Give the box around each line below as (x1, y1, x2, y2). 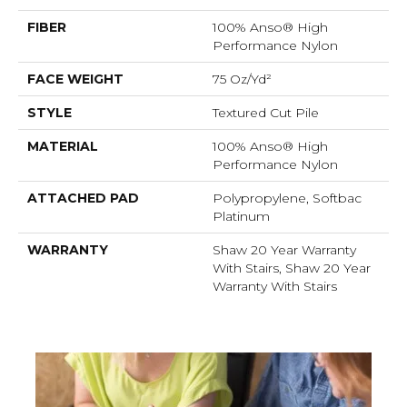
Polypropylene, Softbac (213, 190, 362, 207)
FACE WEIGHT (27, 71, 124, 88)
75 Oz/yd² (213, 71, 272, 88)
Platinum (213, 208, 270, 225)
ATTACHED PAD (27, 190, 139, 207)
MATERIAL (27, 138, 98, 155)
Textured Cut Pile (213, 104, 319, 122)
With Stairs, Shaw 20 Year (213, 260, 371, 277)
